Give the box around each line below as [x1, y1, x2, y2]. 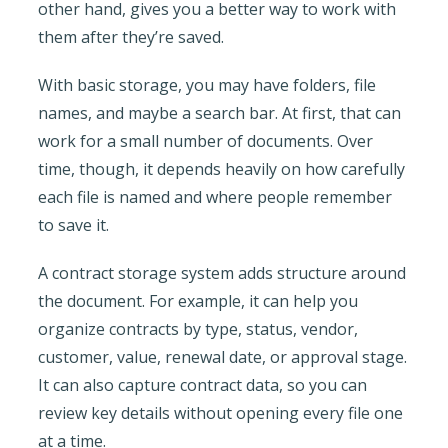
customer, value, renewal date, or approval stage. [37, 345, 407, 368]
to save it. [37, 213, 109, 236]
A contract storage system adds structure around [37, 261, 406, 284]
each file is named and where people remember [37, 185, 392, 208]
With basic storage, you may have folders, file [37, 73, 376, 96]
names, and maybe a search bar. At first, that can [37, 101, 401, 124]
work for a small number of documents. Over [37, 129, 373, 152]
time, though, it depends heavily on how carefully [37, 157, 405, 180]
